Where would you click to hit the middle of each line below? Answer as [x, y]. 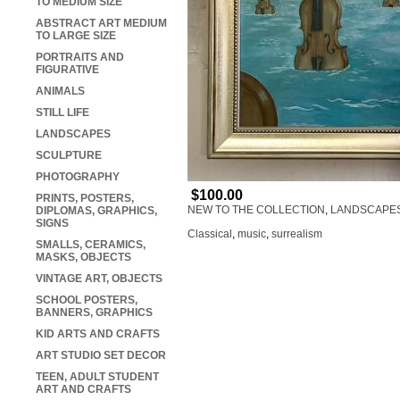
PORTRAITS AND [80, 58]
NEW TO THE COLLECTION [256, 210]
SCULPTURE [69, 156]
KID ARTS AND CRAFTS [98, 334]
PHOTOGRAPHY [78, 177]
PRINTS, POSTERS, [85, 199]
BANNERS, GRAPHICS [94, 313]
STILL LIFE [62, 113]
